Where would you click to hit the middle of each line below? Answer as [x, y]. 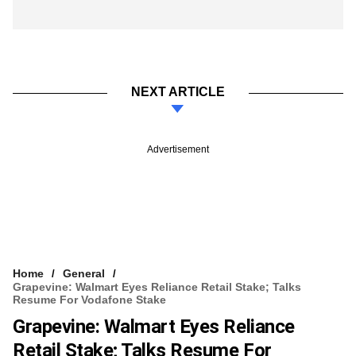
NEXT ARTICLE [178, 91]
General [84, 273]
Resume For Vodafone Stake [89, 299]
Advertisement [178, 149]
